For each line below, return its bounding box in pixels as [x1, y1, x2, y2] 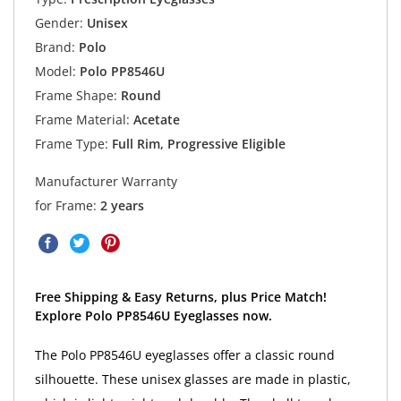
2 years [99, 197, 144, 215]
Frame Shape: [34, 87, 117, 105]
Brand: [34, 38, 75, 56]
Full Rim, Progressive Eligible [107, 135, 286, 153]
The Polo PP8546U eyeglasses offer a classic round [34, 346, 335, 364]
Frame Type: [34, 135, 108, 153]
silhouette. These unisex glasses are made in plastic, [34, 371, 351, 388]
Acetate [129, 111, 180, 129]
